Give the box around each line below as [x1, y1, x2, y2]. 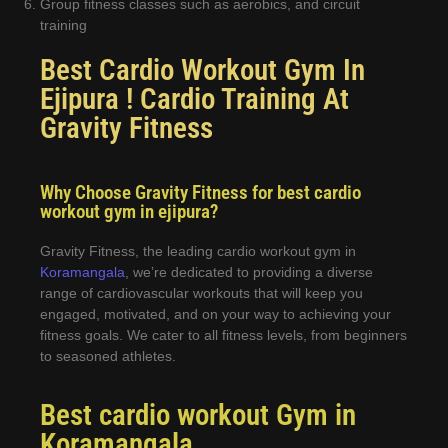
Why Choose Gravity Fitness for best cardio [40, 181, 361, 205]
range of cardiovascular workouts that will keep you [40, 285, 363, 302]
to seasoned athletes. [40, 348, 176, 365]
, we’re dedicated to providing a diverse [125, 264, 373, 281]
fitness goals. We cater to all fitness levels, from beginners [40, 327, 407, 344]
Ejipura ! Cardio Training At [40, 82, 349, 117]
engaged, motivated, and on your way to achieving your [40, 306, 391, 323]
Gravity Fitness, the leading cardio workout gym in [40, 243, 356, 260]
